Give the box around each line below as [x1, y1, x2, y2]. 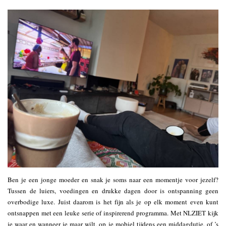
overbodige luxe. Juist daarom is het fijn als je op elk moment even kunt [8, 197, 218, 207]
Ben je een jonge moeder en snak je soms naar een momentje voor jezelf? [8, 175, 218, 185]
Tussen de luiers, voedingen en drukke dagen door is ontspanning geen [8, 186, 218, 196]
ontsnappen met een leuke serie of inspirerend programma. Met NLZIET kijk [8, 208, 218, 218]
